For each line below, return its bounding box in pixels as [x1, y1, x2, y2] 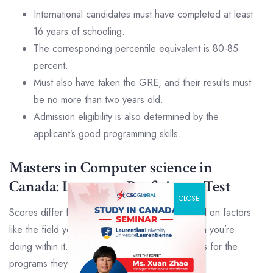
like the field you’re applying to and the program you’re [9, 222, 235, 236]
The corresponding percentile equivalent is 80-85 [34, 41, 238, 55]
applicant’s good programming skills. [34, 126, 181, 141]
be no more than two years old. [34, 92, 163, 107]
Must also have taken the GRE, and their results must [34, 75, 251, 90]
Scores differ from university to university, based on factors [9, 205, 251, 219]
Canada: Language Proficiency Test [9, 175, 231, 197]
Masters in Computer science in [9, 157, 213, 178]
